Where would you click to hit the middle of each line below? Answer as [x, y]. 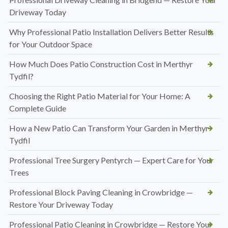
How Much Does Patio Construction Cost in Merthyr [101, 64]
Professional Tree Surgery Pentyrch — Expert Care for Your [111, 160]
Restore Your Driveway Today [61, 204]
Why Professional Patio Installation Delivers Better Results [111, 32]
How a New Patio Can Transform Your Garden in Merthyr [109, 128]
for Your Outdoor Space [51, 44]
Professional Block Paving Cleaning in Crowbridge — [101, 192]
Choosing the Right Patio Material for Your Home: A [100, 96]
